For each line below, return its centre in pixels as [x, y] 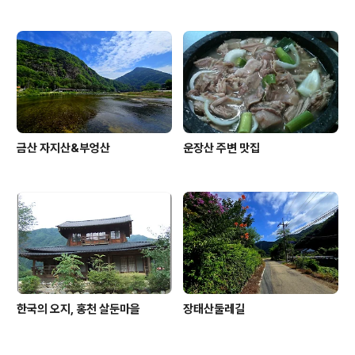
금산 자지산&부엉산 [63, 149]
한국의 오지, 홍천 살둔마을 [78, 309]
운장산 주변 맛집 [221, 149]
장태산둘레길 [214, 309]
